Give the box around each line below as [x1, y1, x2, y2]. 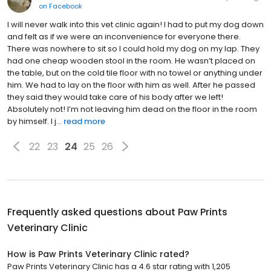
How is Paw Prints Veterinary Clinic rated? [7, 248, 189, 261]
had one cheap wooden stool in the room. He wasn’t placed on [7, 55, 255, 67]
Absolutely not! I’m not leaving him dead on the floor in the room [7, 103, 257, 116]
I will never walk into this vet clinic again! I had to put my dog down [7, 19, 264, 31]
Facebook [49, 1, 82, 11]
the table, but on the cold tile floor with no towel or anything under [7, 67, 263, 79]
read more [64, 116, 105, 128]
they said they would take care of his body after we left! [7, 91, 223, 103]
